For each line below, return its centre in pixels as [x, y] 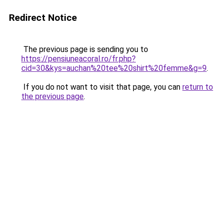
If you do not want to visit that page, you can [102, 87]
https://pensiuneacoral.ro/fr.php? [79, 59]
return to [198, 87]
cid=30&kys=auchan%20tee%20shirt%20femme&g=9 [114, 68]
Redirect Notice [43, 18]
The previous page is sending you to [85, 49]
